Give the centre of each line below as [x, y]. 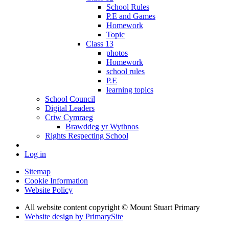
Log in [35, 154]
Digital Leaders [70, 108]
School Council [70, 99]
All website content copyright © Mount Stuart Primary [112, 207]
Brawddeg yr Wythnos [102, 126]
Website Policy [49, 190]
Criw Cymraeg [69, 117]
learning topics [130, 89]
